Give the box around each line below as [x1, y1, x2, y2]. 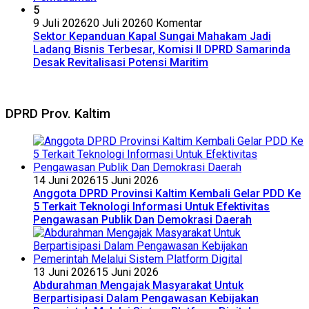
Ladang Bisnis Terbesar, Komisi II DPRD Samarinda [33, 43, 290, 57]
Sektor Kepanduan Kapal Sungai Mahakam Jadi [33, 30, 271, 43]
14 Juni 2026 [33, 173, 96, 187]
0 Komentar [147, 17, 202, 30]
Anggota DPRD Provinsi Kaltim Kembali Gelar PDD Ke [33, 186, 301, 200]
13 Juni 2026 [33, 265, 96, 279]
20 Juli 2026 [87, 17, 147, 30]
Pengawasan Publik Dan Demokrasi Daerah [33, 212, 252, 226]
